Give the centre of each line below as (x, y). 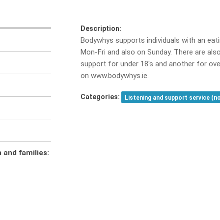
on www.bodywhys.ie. (115, 76)
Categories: (100, 97)
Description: (101, 28)
